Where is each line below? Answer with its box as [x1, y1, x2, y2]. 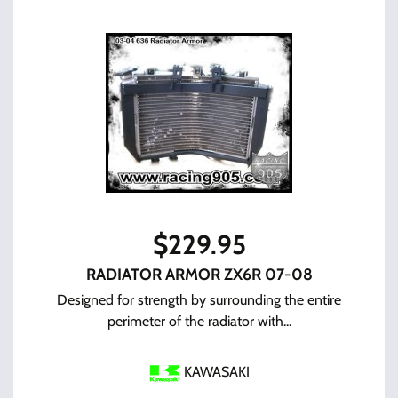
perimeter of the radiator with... [107, 313, 291, 330]
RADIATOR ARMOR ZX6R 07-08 [85, 265, 313, 284]
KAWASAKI [183, 363, 250, 381]
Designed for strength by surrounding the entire [57, 291, 341, 308]
